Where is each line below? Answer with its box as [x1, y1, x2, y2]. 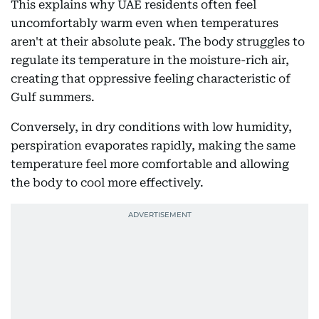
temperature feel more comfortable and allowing [11, 157, 289, 171]
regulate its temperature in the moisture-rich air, [11, 53, 289, 67]
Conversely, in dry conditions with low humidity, [11, 120, 292, 134]
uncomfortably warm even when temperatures [11, 16, 278, 30]
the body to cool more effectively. [11, 176, 204, 189]
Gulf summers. [11, 90, 95, 104]
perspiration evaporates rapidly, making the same [11, 139, 296, 152]
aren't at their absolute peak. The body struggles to [11, 35, 305, 48]
